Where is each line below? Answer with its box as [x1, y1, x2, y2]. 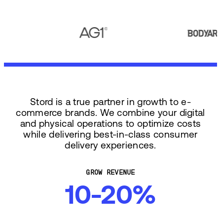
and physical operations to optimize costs [20, 117, 201, 129]
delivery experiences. [65, 139, 156, 150]
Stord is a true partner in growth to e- [30, 96, 191, 107]
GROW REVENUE [86, 168, 135, 177]
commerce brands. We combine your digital [16, 107, 205, 118]
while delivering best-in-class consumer [23, 128, 198, 140]
